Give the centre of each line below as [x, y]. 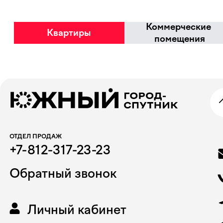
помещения [180, 39]
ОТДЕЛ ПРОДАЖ [36, 136]
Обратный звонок [63, 173]
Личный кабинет [77, 210]
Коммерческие [180, 27]
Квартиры [69, 33]
